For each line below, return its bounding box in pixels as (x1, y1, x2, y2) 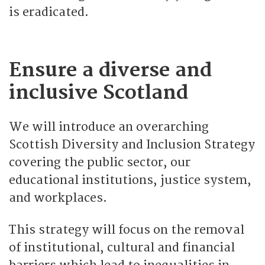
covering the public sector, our (9, 154, 190, 170)
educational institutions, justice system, (9, 172, 251, 188)
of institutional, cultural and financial (9, 240, 235, 255)
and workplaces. (9, 190, 107, 205)
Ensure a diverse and (9, 58, 212, 82)
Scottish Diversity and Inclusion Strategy (9, 137, 255, 152)
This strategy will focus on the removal (9, 222, 244, 237)
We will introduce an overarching (9, 119, 209, 134)
